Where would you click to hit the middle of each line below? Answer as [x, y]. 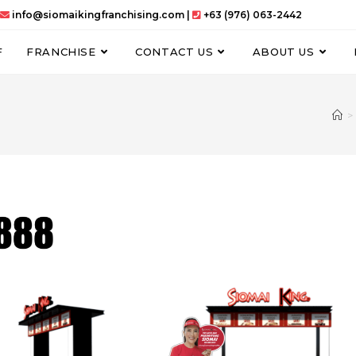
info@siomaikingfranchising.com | [101, 15]
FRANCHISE [61, 52]
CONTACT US [174, 52]
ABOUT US [283, 52]
